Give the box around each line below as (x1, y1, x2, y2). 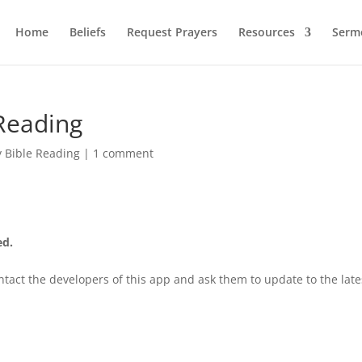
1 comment (93, 145, 154, 161)
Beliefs (69, 24, 106, 40)
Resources (238, 24, 295, 40)
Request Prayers (126, 24, 217, 40)
